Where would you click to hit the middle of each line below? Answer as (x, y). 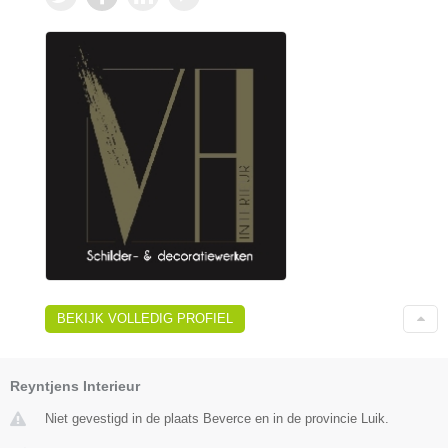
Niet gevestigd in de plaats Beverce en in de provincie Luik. (217, 418)
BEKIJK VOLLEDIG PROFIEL (145, 318)
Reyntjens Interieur (75, 385)
